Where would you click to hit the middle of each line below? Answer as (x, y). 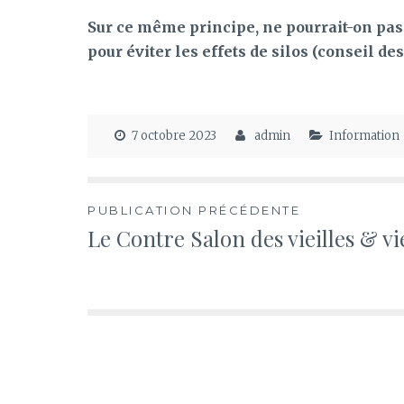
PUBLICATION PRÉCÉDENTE (194, 210)
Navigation (169, 221)
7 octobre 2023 (174, 135)
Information (364, 135)
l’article (144, 309)
